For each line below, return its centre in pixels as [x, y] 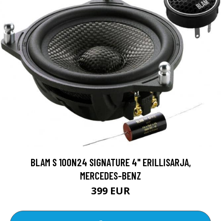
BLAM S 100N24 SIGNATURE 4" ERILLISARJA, [110, 162]
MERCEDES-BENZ [110, 175]
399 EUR [110, 190]
